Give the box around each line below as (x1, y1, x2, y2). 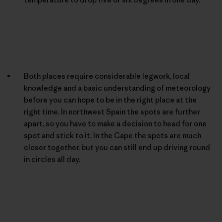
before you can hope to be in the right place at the (24, 95, 197, 105)
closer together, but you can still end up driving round (24, 142, 210, 152)
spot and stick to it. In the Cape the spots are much (24, 130, 201, 140)
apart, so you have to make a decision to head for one (24, 118, 207, 128)
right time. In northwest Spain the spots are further (24, 107, 200, 116)
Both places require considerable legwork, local (24, 71, 190, 81)
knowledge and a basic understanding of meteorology (24, 83, 211, 93)
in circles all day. (24, 154, 80, 164)
